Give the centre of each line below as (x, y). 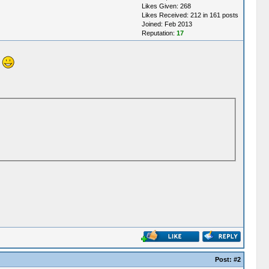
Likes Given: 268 (166, 6)
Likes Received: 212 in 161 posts (190, 15)
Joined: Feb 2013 (167, 24)
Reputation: (159, 33)
